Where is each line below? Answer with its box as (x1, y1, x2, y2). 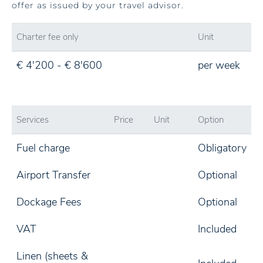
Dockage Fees (16, 195, 82, 209)
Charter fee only (16, 31, 79, 43)
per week (198, 58, 240, 72)
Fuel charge (16, 141, 70, 155)
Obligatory (198, 141, 247, 155)
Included (198, 222, 237, 236)
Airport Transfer (16, 168, 90, 182)
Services (16, 114, 49, 126)
